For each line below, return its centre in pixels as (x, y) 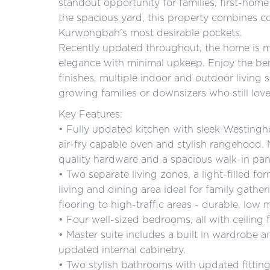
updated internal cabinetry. (122, 250)
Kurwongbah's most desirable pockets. (150, 33)
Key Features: (90, 114)
